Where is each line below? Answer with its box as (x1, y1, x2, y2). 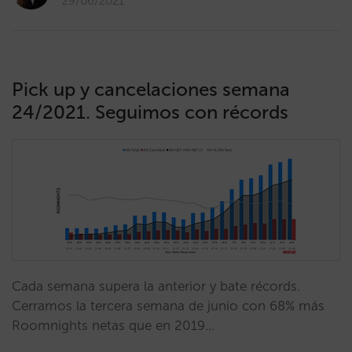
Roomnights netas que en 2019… (12, 317, 214, 333)
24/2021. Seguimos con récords (12, 101, 288, 123)
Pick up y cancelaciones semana (12, 78, 290, 101)
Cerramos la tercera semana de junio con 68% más (12, 298, 324, 313)
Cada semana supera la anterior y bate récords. (12, 278, 300, 294)
